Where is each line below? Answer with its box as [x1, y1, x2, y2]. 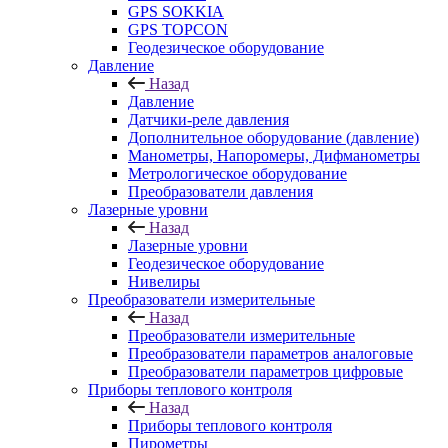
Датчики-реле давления [128, 111, 289, 128]
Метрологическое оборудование [128, 165, 347, 182]
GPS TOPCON [128, 21, 228, 38]
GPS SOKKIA [128, 3, 224, 20]
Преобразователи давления [128, 183, 313, 200]
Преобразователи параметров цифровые [128, 363, 403, 380]
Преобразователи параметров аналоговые [128, 345, 413, 362]
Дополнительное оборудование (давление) [128, 129, 419, 146]
